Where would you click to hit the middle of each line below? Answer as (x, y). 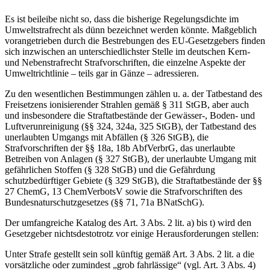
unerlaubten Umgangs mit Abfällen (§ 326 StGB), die (107, 137)
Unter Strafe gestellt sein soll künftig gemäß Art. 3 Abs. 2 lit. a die (130, 254)
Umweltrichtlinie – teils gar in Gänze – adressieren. (102, 73)
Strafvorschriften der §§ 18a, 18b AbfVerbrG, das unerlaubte (120, 148)
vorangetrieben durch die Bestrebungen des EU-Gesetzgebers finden (135, 40)
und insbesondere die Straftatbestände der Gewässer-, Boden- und (130, 115)
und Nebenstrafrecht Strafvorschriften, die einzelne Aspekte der (125, 62)
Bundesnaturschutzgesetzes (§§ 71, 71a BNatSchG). (105, 202)
